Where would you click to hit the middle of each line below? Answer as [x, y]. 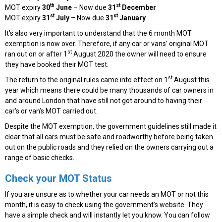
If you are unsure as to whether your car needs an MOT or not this [107, 194]
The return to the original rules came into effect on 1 [86, 80]
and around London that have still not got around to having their [104, 100]
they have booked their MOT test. [57, 64]
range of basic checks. [40, 157]
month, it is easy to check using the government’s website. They [104, 204]
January [132, 18]
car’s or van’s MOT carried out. [52, 111]
